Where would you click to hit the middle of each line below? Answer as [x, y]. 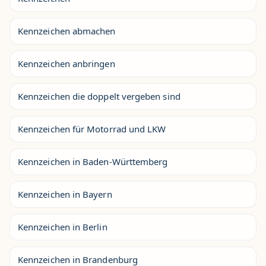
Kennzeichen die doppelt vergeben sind [99, 96]
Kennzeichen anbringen [66, 64]
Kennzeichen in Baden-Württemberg [93, 161]
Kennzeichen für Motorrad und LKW [92, 129]
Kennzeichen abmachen [67, 31]
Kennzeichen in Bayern [65, 194]
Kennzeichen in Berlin [63, 227]
